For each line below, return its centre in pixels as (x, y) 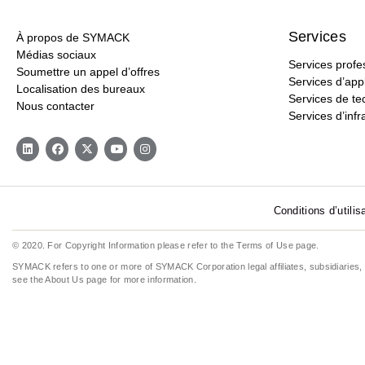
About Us (64, 279)
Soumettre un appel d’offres (88, 72)
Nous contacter (55, 106)
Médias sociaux (56, 55)
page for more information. (140, 279)
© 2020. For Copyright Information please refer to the (125, 245)
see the (29, 279)
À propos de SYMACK (73, 37)
